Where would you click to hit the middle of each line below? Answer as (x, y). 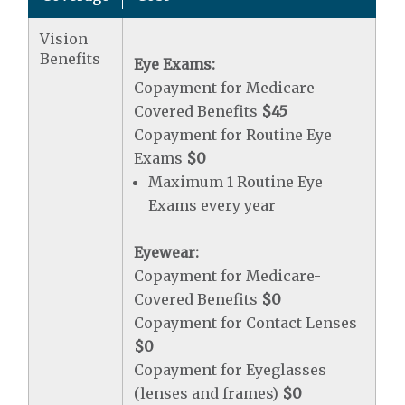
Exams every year (212, 205)
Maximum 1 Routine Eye (236, 182)
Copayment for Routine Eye (233, 135)
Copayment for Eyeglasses (231, 370)
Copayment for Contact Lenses (246, 323)
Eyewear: (167, 252)
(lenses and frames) (208, 393)
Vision (64, 39)
